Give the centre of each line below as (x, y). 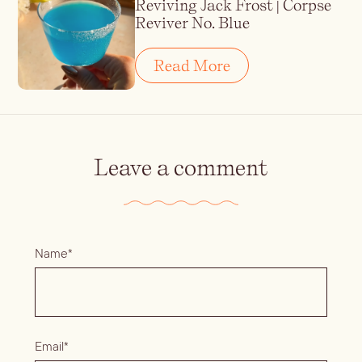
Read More (192, 66)
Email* (51, 347)
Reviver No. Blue (193, 23)
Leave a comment (181, 168)
